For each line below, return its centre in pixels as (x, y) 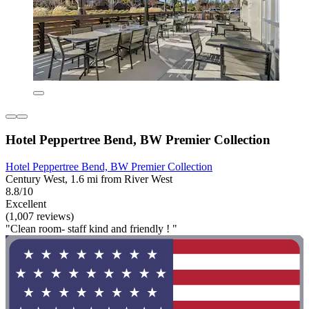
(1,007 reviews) (40, 216)
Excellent (26, 203)
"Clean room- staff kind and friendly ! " (91, 228)
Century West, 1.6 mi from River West (89, 179)
